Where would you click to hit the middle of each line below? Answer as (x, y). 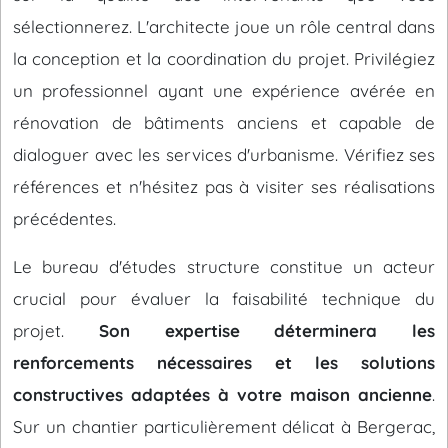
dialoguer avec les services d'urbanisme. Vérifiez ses (224, 154)
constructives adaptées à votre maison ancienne (222, 394)
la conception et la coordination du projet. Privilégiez (224, 58)
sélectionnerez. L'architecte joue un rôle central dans (224, 26)
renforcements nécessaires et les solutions (224, 362)
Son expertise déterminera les (266, 330)
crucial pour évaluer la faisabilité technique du (224, 298)
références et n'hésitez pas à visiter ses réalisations (224, 186)
